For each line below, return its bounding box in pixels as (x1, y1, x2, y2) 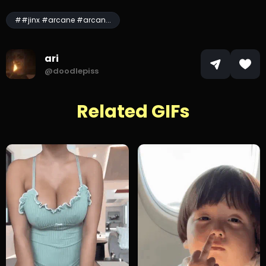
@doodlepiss (45, 65, 99, 77)
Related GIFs (76, 99, 190, 125)
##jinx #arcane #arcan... (15, 15, 111, 26)
